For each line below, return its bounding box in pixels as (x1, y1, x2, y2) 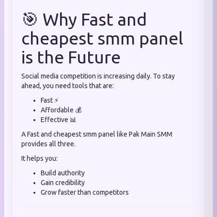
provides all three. (21, 140, 76, 148)
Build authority (41, 169, 85, 177)
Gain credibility (41, 179, 85, 186)
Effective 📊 (41, 116, 77, 124)
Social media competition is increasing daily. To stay (21, 72, 175, 80)
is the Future (21, 47, 121, 67)
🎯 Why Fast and (21, 9, 147, 29)
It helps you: (21, 155, 58, 162)
